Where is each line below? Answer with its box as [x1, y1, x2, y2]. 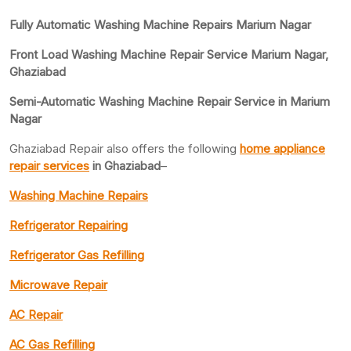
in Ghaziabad [89, 157, 161, 173]
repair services [9, 157, 89, 173]
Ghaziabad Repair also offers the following [9, 140, 240, 156]
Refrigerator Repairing [9, 217, 128, 233]
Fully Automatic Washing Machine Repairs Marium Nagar [9, 16, 311, 32]
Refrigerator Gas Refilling [9, 247, 144, 262]
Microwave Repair [9, 277, 107, 292]
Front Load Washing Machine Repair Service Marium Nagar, [9, 46, 328, 62]
